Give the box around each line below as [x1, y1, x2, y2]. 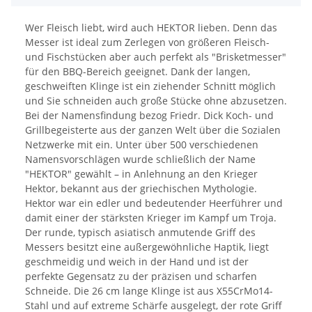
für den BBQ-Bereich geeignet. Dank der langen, [25, 65, 250, 79]
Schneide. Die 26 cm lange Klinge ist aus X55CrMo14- [25, 284, 273, 298]
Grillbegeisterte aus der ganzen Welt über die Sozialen [25, 123, 281, 137]
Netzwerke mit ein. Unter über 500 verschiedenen [25, 138, 258, 152]
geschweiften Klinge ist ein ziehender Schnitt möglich [25, 79, 276, 93]
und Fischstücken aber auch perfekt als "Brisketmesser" [25, 50, 286, 64]
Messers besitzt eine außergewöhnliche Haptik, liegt [25, 240, 269, 254]
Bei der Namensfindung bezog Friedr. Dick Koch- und [25, 109, 274, 123]
